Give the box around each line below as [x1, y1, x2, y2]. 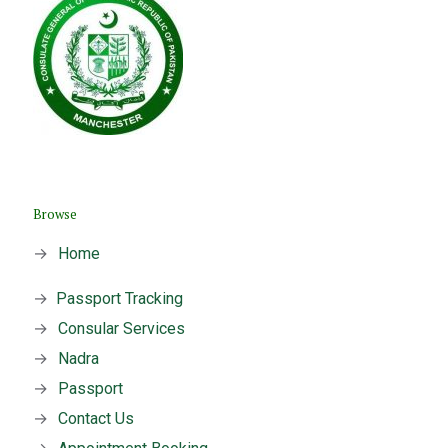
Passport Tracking [56, 289, 183, 309]
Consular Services [58, 319, 185, 339]
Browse [33, 205, 77, 224]
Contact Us [58, 409, 134, 429]
